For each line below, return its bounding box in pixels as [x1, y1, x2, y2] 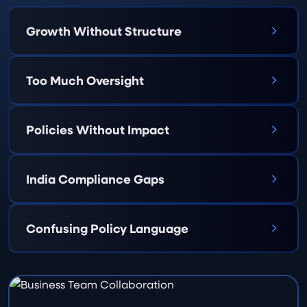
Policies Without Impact [26, 121, 169, 138]
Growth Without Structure [26, 23, 182, 40]
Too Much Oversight [26, 72, 144, 89]
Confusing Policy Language [26, 220, 188, 237]
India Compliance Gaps [26, 171, 164, 188]
